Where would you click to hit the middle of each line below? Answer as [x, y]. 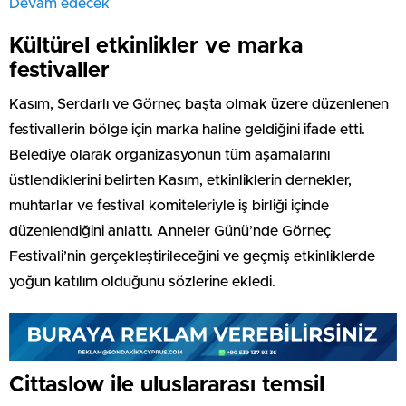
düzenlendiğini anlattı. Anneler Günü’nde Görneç [170, 231]
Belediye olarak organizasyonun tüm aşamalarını [169, 155]
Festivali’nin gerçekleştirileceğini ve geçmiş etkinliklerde [192, 256]
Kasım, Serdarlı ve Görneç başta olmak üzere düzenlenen [199, 104]
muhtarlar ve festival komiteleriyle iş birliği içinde [169, 205]
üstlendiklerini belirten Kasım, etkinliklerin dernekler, [180, 180]
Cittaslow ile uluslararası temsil [167, 385]
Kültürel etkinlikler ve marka [156, 46]
